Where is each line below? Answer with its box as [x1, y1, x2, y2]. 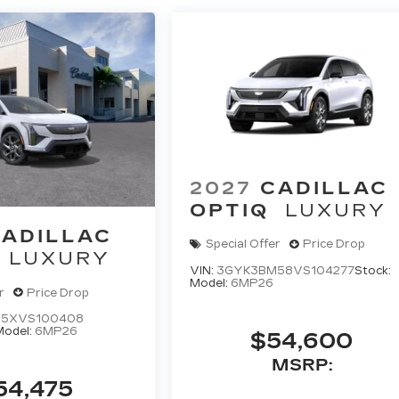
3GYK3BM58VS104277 [216, 264, 355, 277]
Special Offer [206, 238, 281, 251]
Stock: [354, 264, 392, 277]
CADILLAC [260, 176, 389, 199]
